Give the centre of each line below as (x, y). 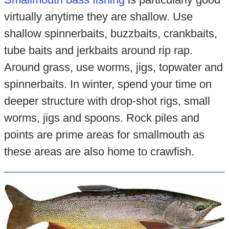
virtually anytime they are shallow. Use (98, 17)
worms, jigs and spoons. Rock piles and (101, 118)
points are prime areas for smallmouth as (104, 135)
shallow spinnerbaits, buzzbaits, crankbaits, (110, 34)
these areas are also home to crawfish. (99, 152)
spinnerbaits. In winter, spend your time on (108, 84)
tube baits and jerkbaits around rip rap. (98, 51)
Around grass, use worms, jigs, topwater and (113, 67)
